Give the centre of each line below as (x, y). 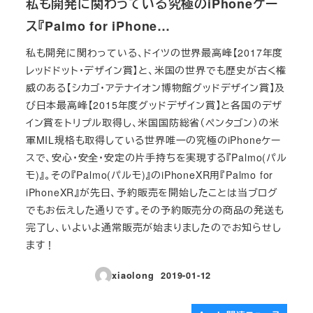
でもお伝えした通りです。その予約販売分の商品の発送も (155, 209)
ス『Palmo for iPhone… (98, 26)
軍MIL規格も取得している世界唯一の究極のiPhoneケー (153, 139)
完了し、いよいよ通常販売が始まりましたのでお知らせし (153, 227)
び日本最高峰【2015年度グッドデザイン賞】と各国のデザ (154, 104)
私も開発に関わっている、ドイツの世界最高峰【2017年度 (154, 52)
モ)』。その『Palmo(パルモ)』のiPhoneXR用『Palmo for (150, 174)
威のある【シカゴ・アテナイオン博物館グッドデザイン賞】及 (155, 87)
